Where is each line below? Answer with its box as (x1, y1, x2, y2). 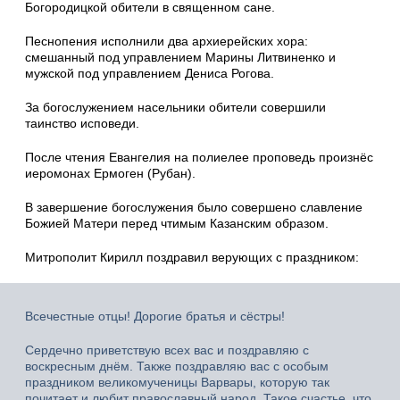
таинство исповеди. (25, 115, 139, 130)
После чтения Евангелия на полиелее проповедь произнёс (25, 149, 373, 164)
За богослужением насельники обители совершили (25, 99, 326, 114)
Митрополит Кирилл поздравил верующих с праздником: (25, 249, 359, 264)
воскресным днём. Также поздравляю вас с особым (25, 358, 329, 373)
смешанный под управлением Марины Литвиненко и (25, 49, 336, 64)
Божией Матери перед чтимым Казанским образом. (25, 215, 329, 230)
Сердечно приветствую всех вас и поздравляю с (25, 342, 309, 357)
